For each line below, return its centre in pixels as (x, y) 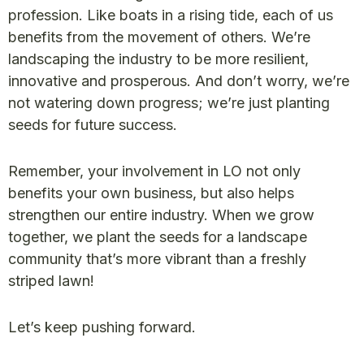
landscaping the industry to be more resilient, (158, 59)
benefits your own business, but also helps (151, 193)
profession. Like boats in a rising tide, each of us (171, 15)
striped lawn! (51, 281)
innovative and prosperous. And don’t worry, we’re (179, 81)
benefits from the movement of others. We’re (159, 37)
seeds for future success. (93, 125)
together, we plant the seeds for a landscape (158, 237)
